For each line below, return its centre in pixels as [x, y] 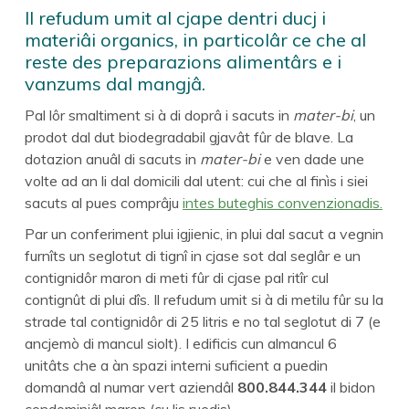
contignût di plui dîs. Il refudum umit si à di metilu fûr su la [204, 299]
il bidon [351, 387]
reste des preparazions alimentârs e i [183, 61]
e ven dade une [312, 158]
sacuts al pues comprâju [104, 202]
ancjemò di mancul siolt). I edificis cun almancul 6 [181, 343]
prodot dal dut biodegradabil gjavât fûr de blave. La [189, 136]
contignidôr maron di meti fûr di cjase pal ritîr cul [177, 277]
